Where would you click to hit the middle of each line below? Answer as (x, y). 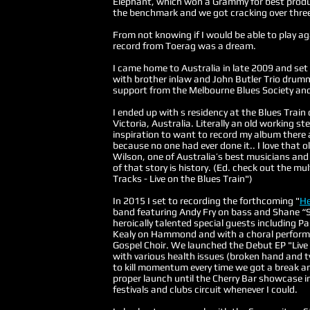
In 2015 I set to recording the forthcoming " (206, 201)
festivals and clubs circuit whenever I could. (205, 289)
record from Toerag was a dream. (185, 46)
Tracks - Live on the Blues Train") (183, 179)
